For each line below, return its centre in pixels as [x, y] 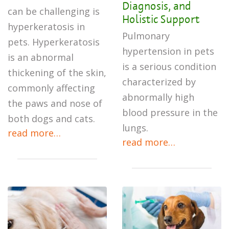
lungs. [135, 128]
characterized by [159, 82]
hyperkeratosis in [46, 27]
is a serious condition [169, 66]
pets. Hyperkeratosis [54, 42]
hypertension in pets [168, 51]
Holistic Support [161, 19]
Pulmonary [146, 36]
